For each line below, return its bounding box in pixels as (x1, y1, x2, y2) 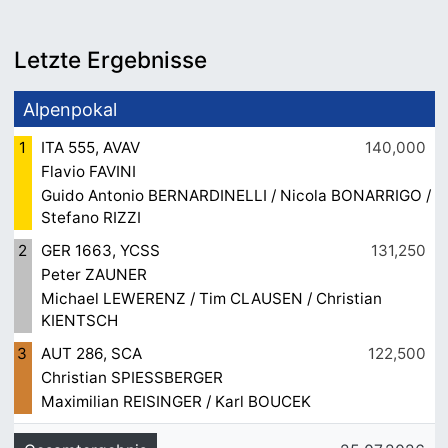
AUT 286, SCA (40, 344, 142, 364)
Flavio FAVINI (40, 162, 136, 182)
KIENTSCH (40, 311, 118, 331)
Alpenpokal (22, 98, 117, 120)
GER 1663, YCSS (40, 241, 160, 261)
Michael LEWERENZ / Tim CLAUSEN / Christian (40, 289, 382, 309)
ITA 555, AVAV (40, 138, 140, 158)
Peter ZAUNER (40, 265, 147, 285)
